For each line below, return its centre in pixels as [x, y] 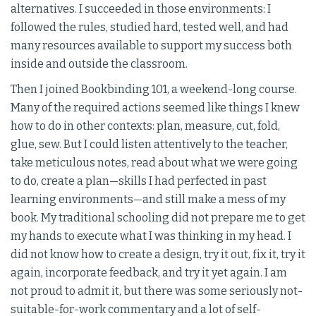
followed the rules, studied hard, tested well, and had [150, 28]
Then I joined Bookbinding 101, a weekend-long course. [154, 90]
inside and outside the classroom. [99, 64]
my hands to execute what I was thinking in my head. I [151, 236]
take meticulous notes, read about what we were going [154, 163]
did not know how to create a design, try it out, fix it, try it [158, 255]
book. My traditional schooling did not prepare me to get [158, 218]
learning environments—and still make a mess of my [148, 200]
